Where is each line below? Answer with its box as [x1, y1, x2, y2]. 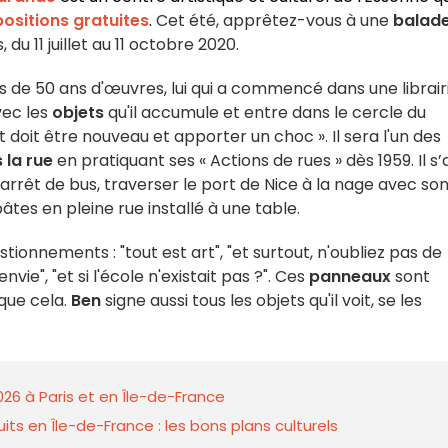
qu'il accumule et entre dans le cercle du [104, 101, 426, 124]
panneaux [309, 265, 391, 288]
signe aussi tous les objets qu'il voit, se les [101, 289, 422, 312]
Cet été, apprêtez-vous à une [156, 9, 393, 32]
